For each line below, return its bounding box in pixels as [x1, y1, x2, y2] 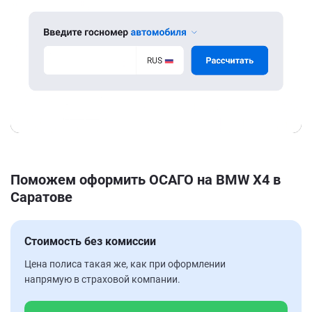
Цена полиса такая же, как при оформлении [24, 258, 226, 270]
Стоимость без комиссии [24, 234, 156, 248]
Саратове [10, 188, 72, 205]
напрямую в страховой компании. [24, 273, 180, 285]
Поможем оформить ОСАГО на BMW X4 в [10, 171, 281, 188]
